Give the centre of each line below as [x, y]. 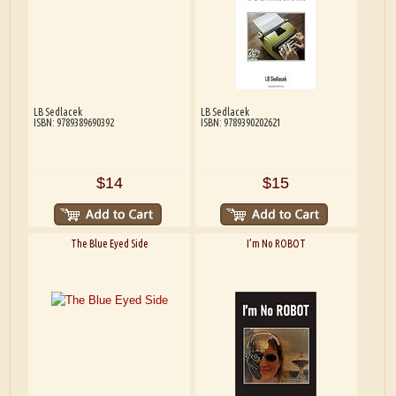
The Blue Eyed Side [109, 243]
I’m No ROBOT [276, 243]
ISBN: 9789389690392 [73, 122]
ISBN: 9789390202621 [240, 122]
